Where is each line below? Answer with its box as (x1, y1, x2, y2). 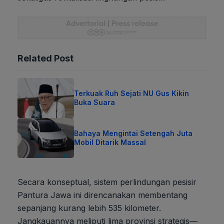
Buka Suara (74, 98, 115, 107)
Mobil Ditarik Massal (74, 138, 146, 147)
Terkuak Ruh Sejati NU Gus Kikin (74, 89, 189, 98)
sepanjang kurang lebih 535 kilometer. (17, 203, 161, 213)
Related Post (17, 53, 73, 64)
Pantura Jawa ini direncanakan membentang (17, 190, 187, 200)
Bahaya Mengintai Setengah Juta (74, 129, 193, 138)
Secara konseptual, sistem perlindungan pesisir (17, 177, 196, 187)
